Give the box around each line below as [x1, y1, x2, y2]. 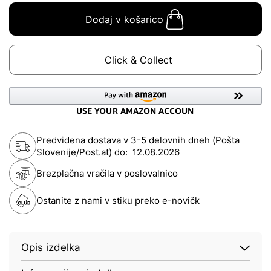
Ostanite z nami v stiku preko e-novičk [36, 194, 200, 206]
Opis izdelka [21, 241, 80, 254]
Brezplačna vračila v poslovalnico [36, 167, 178, 179]
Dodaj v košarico [85, 13, 163, 25]
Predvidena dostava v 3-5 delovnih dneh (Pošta [36, 134, 240, 146]
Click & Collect [105, 54, 172, 67]
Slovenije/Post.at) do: [36, 146, 132, 158]
